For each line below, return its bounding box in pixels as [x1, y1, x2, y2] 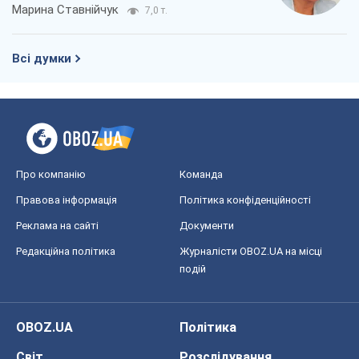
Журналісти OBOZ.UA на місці [179, 245, 322, 258]
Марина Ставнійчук [12, 2, 119, 18]
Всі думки [12, 51, 71, 67]
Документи [179, 220, 234, 232]
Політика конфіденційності [179, 194, 311, 207]
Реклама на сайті [16, 220, 99, 232]
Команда [179, 168, 223, 181]
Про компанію [16, 168, 86, 181]
